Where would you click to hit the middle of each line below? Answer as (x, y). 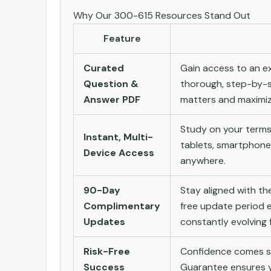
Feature (122, 38)
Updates (104, 221)
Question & (111, 83)
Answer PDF (112, 99)
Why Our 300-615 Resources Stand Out (162, 15)
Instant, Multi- (118, 137)
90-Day (102, 190)
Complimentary (122, 206)
